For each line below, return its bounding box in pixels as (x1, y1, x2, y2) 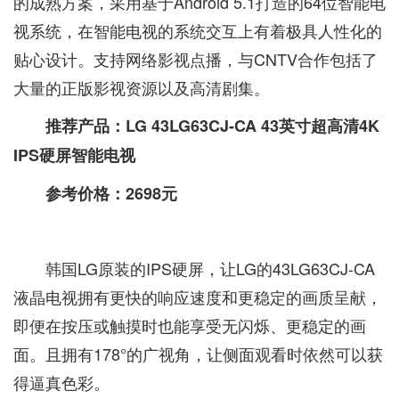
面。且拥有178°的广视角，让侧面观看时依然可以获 (13, 342, 383, 365)
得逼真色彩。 (13, 370, 110, 394)
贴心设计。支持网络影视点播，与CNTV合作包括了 (13, 47, 378, 70)
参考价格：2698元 (45, 182, 177, 205)
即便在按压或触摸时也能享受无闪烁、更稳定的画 (13, 313, 366, 337)
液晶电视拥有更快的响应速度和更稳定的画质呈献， (13, 285, 382, 308)
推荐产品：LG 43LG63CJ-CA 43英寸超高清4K (45, 114, 379, 137)
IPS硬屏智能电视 (13, 143, 135, 167)
